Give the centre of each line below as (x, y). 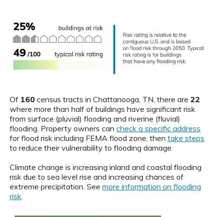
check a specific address (158, 128)
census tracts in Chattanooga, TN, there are (113, 99)
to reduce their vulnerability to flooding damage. (91, 147)
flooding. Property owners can (63, 128)
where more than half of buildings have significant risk (102, 109)
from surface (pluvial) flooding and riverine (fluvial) (95, 118)
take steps (186, 138)
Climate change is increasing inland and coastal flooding (106, 167)
